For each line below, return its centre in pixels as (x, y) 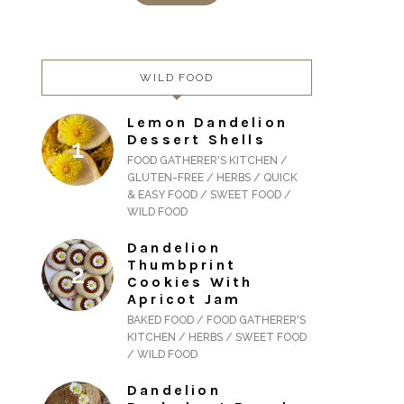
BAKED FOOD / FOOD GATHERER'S (216, 320)
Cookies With (190, 281)
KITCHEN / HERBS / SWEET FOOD (217, 337)
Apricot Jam (184, 298)
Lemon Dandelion (207, 122)
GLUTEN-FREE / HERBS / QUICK (212, 177)
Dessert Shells (197, 139)
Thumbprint (182, 264)
